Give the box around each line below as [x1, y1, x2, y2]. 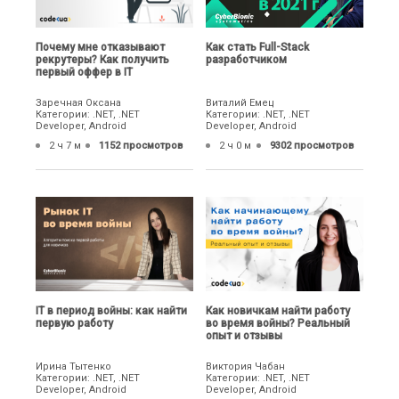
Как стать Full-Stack [206, 41, 310, 54]
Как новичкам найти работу [206, 304, 351, 317]
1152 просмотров [99, 140, 183, 152]
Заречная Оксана [36, 97, 121, 110]
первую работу [36, 316, 113, 330]
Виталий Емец [206, 97, 275, 110]
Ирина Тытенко [36, 360, 111, 372]
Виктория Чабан [206, 360, 286, 372]
